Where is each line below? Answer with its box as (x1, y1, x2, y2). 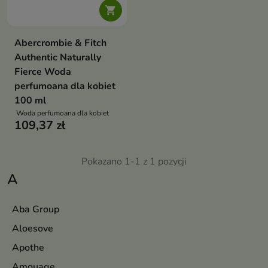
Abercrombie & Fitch (14, 36, 106, 50)
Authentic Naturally (14, 51, 101, 64)
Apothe (12, 241, 44, 254)
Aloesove (12, 222, 53, 235)
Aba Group (12, 203, 59, 216)
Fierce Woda (14, 65, 71, 78)
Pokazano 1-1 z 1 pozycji (81, 155, 187, 168)
